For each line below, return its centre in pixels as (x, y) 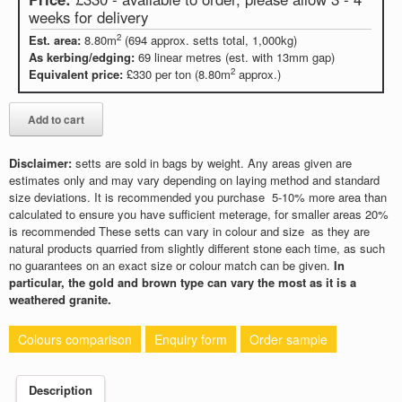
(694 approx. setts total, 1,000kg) (209, 39)
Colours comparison (75, 339)
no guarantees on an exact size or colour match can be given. (171, 265)
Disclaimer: (40, 162)
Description (61, 390)
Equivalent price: (78, 74)
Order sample (288, 339)
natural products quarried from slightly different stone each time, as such (197, 248)
